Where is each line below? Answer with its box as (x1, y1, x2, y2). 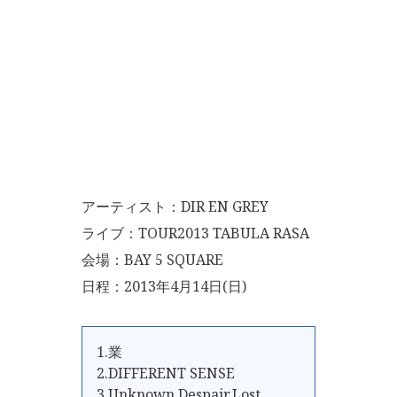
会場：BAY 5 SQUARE (82, 250, 223, 269)
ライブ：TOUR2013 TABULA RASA (82, 223, 309, 243)
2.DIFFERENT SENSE (97, 363, 235, 383)
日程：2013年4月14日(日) (82, 276, 246, 296)
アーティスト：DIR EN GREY (82, 197, 269, 216)
